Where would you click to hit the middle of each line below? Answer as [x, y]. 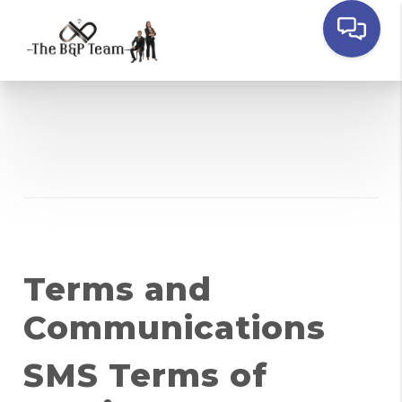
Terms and [118, 289]
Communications [175, 328]
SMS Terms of [146, 375]
